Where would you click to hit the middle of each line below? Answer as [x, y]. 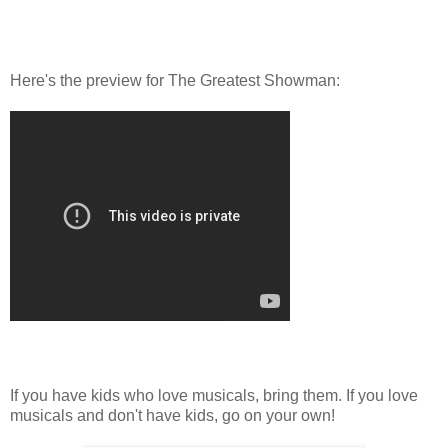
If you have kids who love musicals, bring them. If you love [214, 396]
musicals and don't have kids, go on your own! [172, 416]
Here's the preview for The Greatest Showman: [175, 81]
